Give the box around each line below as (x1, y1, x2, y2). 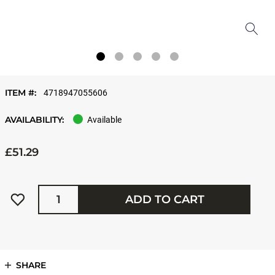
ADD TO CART (125, 192, 204, 206)
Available (87, 115, 122, 125)
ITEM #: (5, 87, 39, 98)
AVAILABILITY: (5, 114, 64, 125)
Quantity (37, 184, 60, 190)
